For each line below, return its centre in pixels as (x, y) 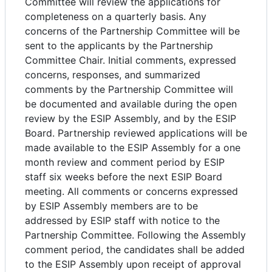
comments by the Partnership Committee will (129, 90)
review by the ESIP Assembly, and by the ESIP (131, 119)
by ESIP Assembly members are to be (111, 206)
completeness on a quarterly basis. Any (116, 17)
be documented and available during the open (131, 104)
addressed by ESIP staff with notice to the (122, 221)
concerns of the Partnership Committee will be (132, 31)
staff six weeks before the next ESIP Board (124, 177)
